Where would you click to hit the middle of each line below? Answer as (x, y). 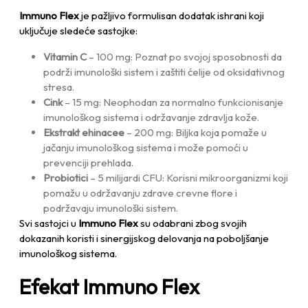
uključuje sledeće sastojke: (78, 30)
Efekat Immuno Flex (109, 286)
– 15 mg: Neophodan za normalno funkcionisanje (173, 102)
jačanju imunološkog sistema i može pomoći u (146, 147)
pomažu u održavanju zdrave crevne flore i (140, 192)
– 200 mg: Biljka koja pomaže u (196, 132)
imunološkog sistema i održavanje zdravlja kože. (151, 117)
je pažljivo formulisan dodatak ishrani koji (172, 15)
